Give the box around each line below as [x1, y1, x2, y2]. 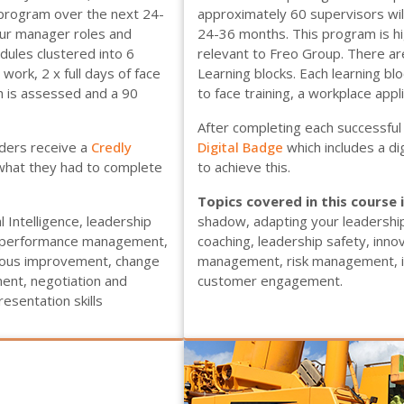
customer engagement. [197, 271, 343, 289]
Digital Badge [197, 138, 283, 156]
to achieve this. [197, 158, 290, 176]
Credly [91, 138, 132, 156]
